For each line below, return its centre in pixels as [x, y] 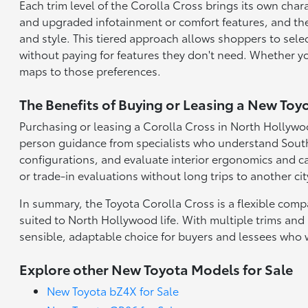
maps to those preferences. [90, 70]
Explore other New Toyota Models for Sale [156, 269]
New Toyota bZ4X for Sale [113, 290]
